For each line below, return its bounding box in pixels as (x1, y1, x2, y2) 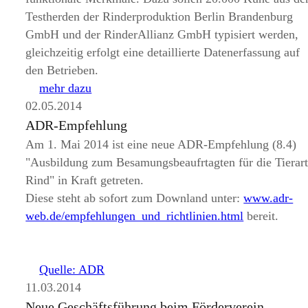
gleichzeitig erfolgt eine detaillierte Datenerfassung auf (25, 45, 300, 59)
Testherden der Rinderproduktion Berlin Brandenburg (25, 10, 294, 23)
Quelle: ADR (39, 263, 105, 276)
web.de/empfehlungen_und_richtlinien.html (25, 209, 244, 223)
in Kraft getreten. (54, 173, 144, 187)
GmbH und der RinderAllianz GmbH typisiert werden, (25, 27, 299, 41)
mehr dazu (39, 81, 92, 95)
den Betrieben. (25, 63, 99, 77)
